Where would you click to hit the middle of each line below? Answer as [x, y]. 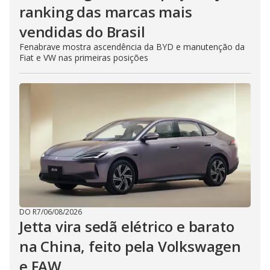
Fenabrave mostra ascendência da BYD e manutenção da [132, 46]
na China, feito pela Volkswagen [130, 246]
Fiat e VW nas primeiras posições [84, 57]
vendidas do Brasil [82, 31]
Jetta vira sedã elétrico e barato [127, 226]
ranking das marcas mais [106, 11]
